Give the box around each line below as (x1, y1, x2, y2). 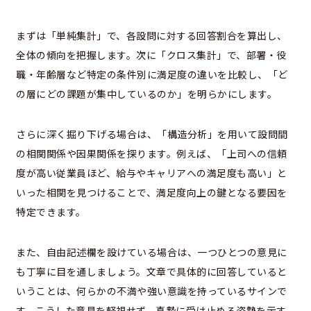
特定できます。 (16, 205, 86, 219)
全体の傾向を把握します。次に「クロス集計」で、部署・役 (16, 48, 287, 62)
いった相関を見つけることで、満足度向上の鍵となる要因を (16, 185, 287, 200)
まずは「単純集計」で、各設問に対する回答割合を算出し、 (16, 28, 287, 43)
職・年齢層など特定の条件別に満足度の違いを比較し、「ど (16, 67, 288, 82)
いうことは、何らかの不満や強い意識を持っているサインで (16, 284, 287, 299)
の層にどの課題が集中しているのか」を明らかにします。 (16, 87, 277, 101)
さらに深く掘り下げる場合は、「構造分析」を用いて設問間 (16, 127, 288, 142)
